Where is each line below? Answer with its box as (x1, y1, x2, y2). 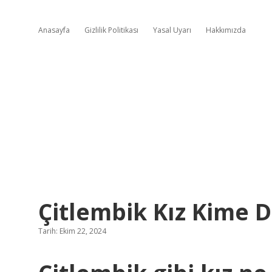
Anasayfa (38, 25, 70, 35)
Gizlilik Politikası (84, 25, 138, 35)
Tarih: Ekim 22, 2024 (38, 226, 106, 236)
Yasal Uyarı (153, 25, 191, 35)
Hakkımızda (206, 25, 246, 35)
